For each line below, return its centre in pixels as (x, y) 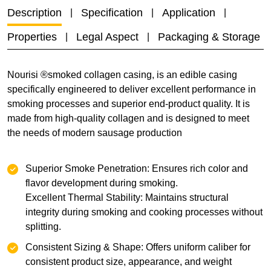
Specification (112, 13)
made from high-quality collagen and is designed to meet (128, 118)
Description (34, 13)
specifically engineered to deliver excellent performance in (132, 89)
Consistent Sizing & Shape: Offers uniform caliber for (138, 247)
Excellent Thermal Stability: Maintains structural (127, 198)
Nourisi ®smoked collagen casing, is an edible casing (122, 75)
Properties (32, 37)
